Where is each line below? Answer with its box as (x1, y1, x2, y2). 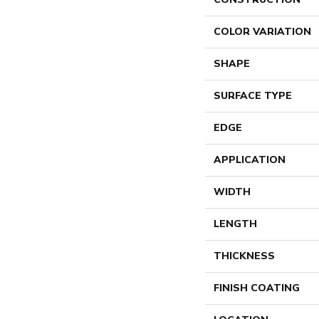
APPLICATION (214, 153, 286, 167)
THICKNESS (214, 249, 275, 263)
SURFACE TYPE (214, 89, 292, 103)
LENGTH (214, 217, 257, 231)
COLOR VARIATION (214, 25, 311, 38)
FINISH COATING (214, 281, 300, 295)
